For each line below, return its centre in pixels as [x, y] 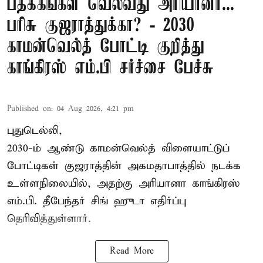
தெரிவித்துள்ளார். [49, 219]
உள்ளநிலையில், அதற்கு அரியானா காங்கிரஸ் [123, 184]
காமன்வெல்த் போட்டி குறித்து [106, 48]
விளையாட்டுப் [195, 149]
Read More [131, 252]
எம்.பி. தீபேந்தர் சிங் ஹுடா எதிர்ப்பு [97, 201]
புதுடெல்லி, [35, 131]
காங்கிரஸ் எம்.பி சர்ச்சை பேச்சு [110, 69]
